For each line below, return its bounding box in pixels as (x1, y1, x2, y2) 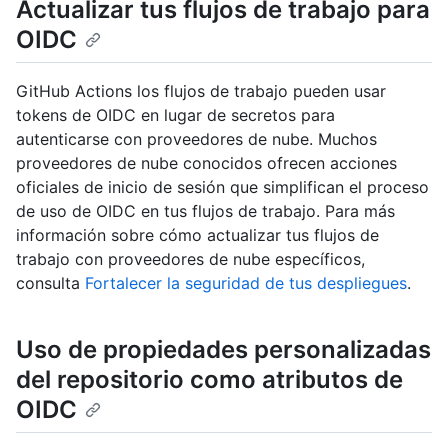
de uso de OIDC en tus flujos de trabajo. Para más (16, 200, 395, 221)
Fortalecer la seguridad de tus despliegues (85, 272, 407, 293)
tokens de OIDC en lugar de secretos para (16, 104, 335, 125)
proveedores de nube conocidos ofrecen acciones (16, 152, 397, 173)
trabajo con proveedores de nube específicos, (16, 248, 365, 269)
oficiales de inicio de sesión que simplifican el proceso (16, 176, 429, 197)
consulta (16, 272, 85, 293)
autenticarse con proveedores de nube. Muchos (16, 128, 377, 149)
